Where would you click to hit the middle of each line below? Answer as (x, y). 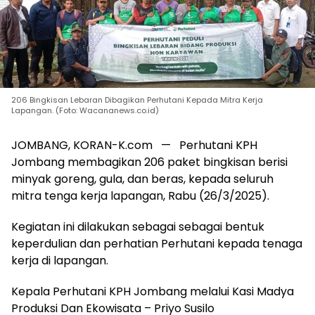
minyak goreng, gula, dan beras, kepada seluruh (142, 179)
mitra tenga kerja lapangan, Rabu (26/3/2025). (140, 196)
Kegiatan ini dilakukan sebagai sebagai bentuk (138, 227)
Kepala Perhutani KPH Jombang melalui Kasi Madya (153, 292)
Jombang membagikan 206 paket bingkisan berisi (149, 162)
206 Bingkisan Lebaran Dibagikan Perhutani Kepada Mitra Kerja (137, 100)
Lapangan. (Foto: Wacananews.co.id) (85, 111)
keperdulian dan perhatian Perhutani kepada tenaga (157, 244)
